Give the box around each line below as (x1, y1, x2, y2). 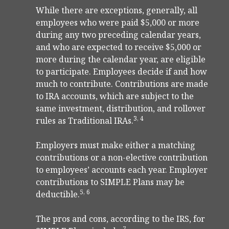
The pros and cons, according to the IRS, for (36, 213, 205, 225)
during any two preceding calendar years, (36, 29, 201, 41)
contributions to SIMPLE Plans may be (36, 176, 185, 188)
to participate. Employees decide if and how (36, 66, 207, 78)
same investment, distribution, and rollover (36, 103, 205, 114)
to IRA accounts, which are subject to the (36, 90, 194, 102)
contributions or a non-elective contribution (36, 152, 208, 164)
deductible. (36, 189, 80, 200)
